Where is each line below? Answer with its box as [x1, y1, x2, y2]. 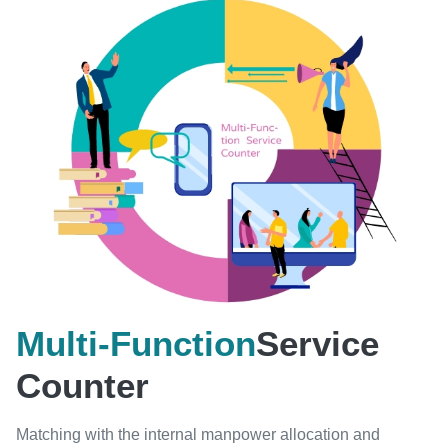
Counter [16, 366, 149, 405]
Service [256, 324, 379, 363]
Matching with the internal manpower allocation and [16, 426, 380, 443]
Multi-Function [16, 324, 256, 363]
